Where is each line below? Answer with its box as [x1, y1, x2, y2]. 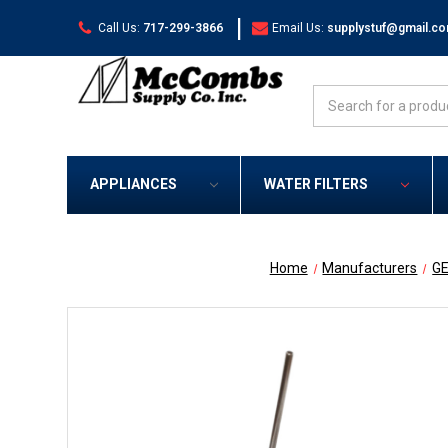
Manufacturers [322, 260, 418, 277]
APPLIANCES [89, 176, 177, 193]
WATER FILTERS [263, 176, 368, 193]
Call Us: [97, 20, 140, 35]
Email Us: [272, 20, 325, 35]
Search [312, 87, 358, 103]
